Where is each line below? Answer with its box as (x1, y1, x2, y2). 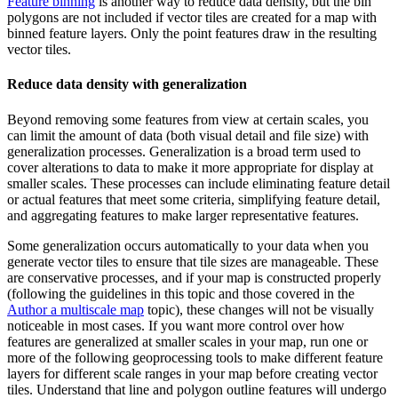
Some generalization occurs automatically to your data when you (7, 237, 369, 253)
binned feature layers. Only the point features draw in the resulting (7, 26, 377, 42)
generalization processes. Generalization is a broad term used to (7, 143, 361, 159)
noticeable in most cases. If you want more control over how (7, 317, 345, 333)
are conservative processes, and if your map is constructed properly (7, 269, 381, 285)
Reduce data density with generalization (7, 76, 247, 92)
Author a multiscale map (7, 301, 144, 317)
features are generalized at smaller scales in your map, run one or (7, 333, 368, 349)
